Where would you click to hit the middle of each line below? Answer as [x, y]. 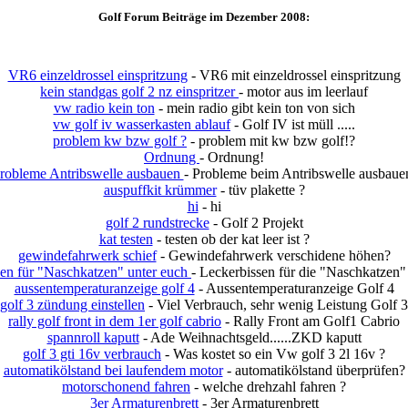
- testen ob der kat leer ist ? [231, 239]
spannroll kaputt [93, 337]
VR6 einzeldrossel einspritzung [97, 75]
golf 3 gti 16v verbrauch [92, 353]
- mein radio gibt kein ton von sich [255, 107]
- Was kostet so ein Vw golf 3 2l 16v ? [273, 353]
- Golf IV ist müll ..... [293, 124]
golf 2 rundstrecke [157, 222]
